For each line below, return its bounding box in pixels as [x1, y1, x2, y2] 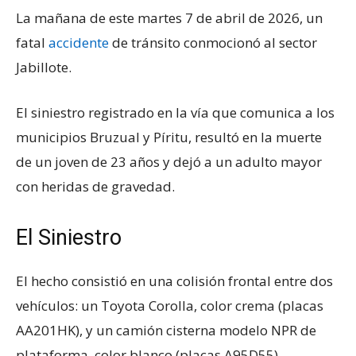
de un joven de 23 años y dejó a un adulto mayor [16, 153, 322, 172]
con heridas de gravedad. [16, 177, 175, 196]
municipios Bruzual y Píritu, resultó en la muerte [16, 128, 322, 147]
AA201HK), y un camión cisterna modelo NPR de [16, 321, 316, 340]
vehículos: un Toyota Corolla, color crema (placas [16, 296, 323, 315]
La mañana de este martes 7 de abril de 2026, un [16, 9, 323, 28]
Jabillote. [16, 58, 72, 77]
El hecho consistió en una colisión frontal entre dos [16, 272, 333, 291]
